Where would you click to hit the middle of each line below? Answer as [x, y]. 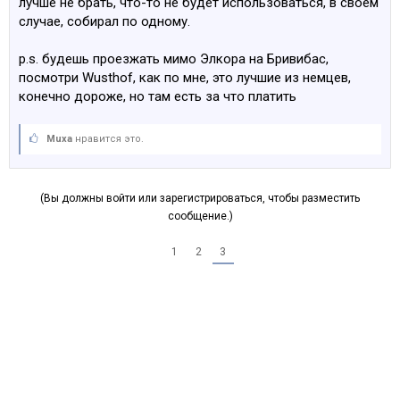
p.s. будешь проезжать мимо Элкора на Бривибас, [174, 59]
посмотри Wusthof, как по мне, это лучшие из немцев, [185, 78]
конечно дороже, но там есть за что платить [158, 96]
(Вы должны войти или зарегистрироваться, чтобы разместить [200, 198]
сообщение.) [200, 216]
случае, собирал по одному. [104, 21]
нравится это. [108, 139]
